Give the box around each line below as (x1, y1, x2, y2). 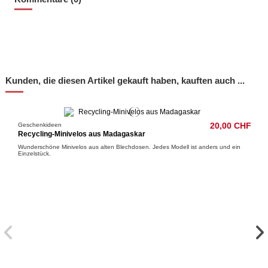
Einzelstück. (18, 150, 55, 157)
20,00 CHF (209, 121, 251, 131)
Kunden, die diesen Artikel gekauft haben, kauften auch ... (5, 75, 245, 86)
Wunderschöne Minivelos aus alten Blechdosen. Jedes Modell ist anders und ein (18, 144, 241, 151)
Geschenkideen (18, 121, 62, 129)
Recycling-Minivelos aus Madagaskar (18, 129, 146, 138)
